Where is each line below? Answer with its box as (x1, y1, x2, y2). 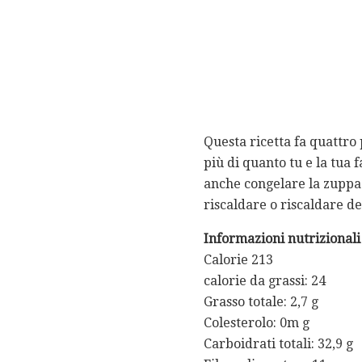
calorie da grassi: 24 (204, 273, 326, 289)
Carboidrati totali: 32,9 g (204, 336, 353, 352)
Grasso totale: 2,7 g (204, 294, 318, 310)
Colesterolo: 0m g (204, 315, 309, 331)
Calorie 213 (204, 252, 273, 268)
